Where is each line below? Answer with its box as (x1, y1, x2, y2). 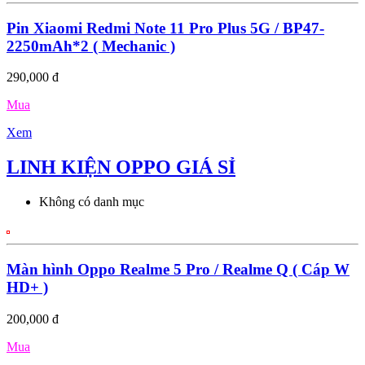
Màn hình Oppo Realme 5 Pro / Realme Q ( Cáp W (7, 260, 350, 278)
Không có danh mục (39, 195, 144, 209)
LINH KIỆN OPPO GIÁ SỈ (7, 156, 235, 178)
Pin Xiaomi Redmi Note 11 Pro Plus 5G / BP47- (7, 19, 324, 37)
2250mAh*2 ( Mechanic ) (7, 37, 175, 55)
